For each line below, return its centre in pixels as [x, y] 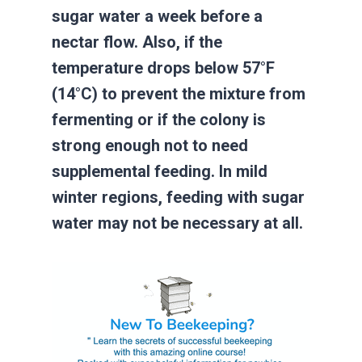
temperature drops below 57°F [163, 68]
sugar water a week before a [157, 17]
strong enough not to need [150, 146]
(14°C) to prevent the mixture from [179, 94]
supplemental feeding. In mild [160, 172]
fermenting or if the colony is [159, 120]
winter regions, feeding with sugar [178, 198]
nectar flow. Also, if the [137, 42]
